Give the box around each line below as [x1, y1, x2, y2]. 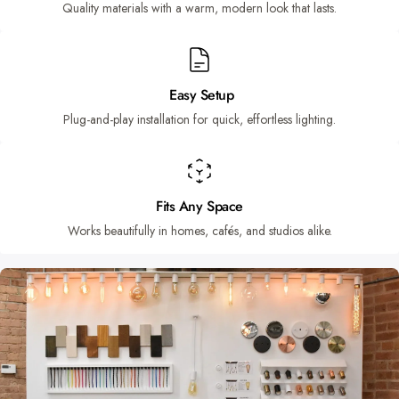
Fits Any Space [156, 196, 243, 217]
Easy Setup [165, 85, 234, 106]
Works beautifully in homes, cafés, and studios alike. [67, 222, 332, 240]
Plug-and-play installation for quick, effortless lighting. [63, 110, 336, 129]
